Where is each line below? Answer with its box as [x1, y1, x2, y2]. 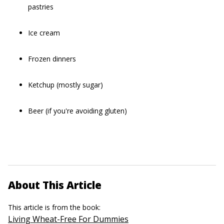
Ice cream [28, 28, 60, 37]
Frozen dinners [28, 54, 76, 63]
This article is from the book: [8, 202, 102, 212]
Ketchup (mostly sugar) [28, 80, 103, 89]
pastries [28, 2, 53, 11]
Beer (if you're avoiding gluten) [28, 106, 127, 115]
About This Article [8, 178, 101, 192]
